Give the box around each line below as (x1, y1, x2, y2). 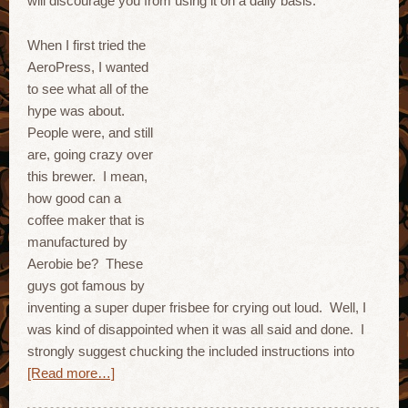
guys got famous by (27, 278, 145, 293)
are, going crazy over (27, 147, 153, 162)
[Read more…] (27, 365, 115, 381)
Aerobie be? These (27, 256, 143, 271)
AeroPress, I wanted (27, 59, 148, 75)
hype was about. (27, 103, 128, 118)
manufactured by (27, 234, 127, 250)
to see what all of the (27, 81, 148, 97)
